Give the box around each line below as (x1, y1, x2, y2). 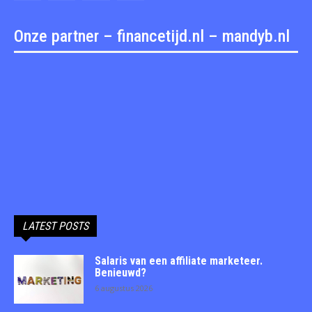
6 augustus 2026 (95, 282, 153, 293)
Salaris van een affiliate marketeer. (95, 253, 263, 267)
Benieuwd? (95, 265, 146, 279)
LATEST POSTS (22, 219, 88, 233)
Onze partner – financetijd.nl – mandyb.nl (14, 26, 290, 46)
